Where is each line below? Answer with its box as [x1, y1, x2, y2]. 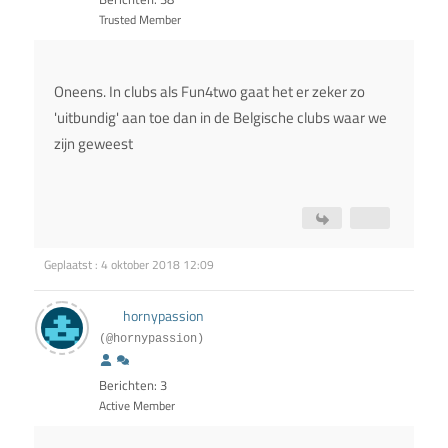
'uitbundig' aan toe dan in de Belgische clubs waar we [54, 106, 387, 130]
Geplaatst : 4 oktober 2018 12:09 [44, 255, 214, 275]
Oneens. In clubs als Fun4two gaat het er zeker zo [54, 80, 365, 104]
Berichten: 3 [99, 375, 167, 396]
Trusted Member [99, 10, 181, 30]
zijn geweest [54, 132, 133, 156]
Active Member [99, 396, 175, 416]
